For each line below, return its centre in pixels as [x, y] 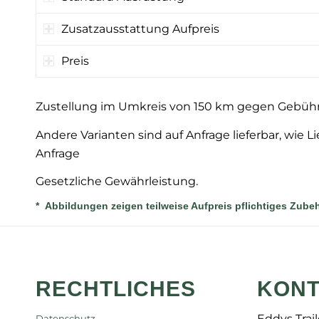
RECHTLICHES [116, 288]
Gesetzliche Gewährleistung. [117, 182]
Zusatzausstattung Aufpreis [140, 29]
